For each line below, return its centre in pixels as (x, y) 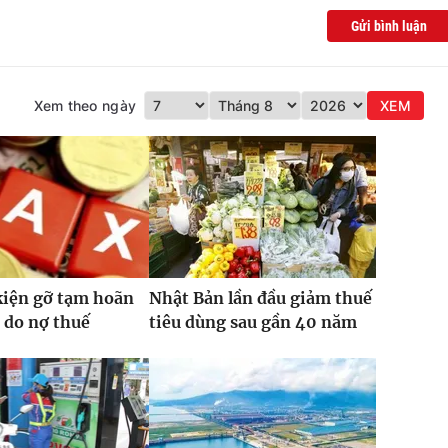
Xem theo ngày (85, 106)
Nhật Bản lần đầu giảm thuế (260, 298)
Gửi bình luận (389, 26)
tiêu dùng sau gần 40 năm (252, 322)
